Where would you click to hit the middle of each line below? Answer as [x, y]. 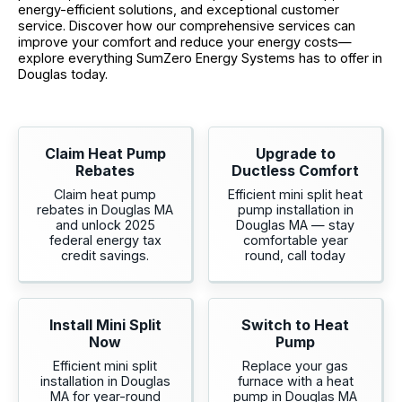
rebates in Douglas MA [105, 210]
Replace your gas [295, 366]
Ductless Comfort [295, 171]
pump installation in [295, 210]
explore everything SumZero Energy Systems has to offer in [200, 57]
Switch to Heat [295, 325]
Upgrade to [295, 154]
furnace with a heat [295, 381]
